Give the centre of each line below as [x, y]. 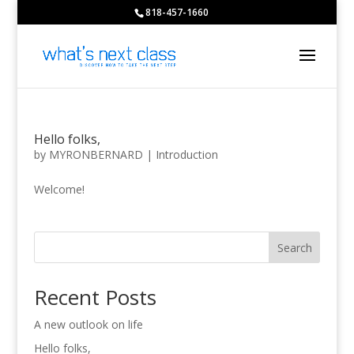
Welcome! [59, 189]
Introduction [186, 154]
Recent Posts [95, 297]
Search [294, 247]
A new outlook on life [88, 324]
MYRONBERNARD [96, 154]
